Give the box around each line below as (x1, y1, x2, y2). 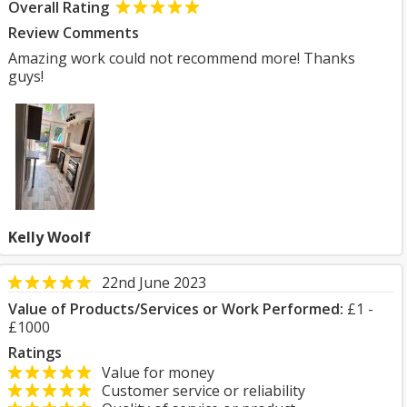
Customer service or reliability (91, 381, 305, 401)
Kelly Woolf (8, 227, 91, 247)
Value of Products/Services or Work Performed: (8, 299, 343, 319)
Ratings (8, 342, 62, 362)
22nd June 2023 (102, 273, 206, 293)
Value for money (91, 362, 214, 382)
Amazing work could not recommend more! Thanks (8, 48, 355, 68)
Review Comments (8, 23, 139, 43)
